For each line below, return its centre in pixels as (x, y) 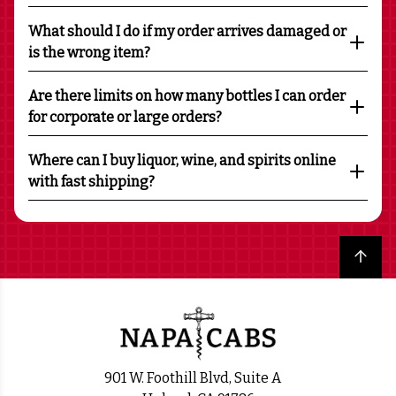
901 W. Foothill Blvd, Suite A (198, 378)
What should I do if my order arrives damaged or (187, 31)
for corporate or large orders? (125, 117)
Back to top (370, 255)
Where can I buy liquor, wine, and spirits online (182, 160)
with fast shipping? (91, 181)
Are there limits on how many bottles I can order (187, 95)
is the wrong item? (89, 52)
